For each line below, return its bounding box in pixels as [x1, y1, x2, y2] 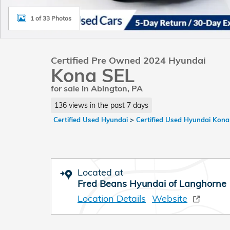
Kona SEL [51, 64, 135, 87]
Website [152, 192, 187, 204]
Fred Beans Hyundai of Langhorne [78, 177, 226, 189]
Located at [78, 166, 123, 178]
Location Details [78, 192, 146, 204]
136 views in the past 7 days [54, 100, 148, 109]
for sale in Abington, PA [51, 83, 143, 93]
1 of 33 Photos [30, 14, 71, 22]
